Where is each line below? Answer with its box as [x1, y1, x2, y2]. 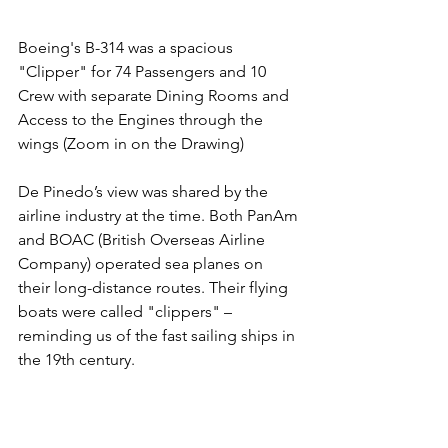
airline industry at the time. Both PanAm [18, 205, 302, 225]
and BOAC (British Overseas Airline [18, 229, 269, 249]
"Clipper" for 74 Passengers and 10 [18, 61, 270, 81]
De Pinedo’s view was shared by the [18, 181, 272, 201]
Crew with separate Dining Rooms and [18, 85, 293, 105]
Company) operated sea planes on [18, 253, 267, 273]
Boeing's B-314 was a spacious [18, 37, 237, 57]
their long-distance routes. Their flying [18, 277, 292, 297]
